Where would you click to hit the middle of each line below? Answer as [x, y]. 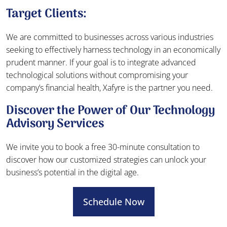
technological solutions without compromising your [97, 75]
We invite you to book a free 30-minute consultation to [103, 147]
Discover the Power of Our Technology [110, 111]
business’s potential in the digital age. [72, 173]
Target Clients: [47, 14]
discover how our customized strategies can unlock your [106, 160]
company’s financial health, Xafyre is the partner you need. [109, 88]
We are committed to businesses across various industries [110, 37]
